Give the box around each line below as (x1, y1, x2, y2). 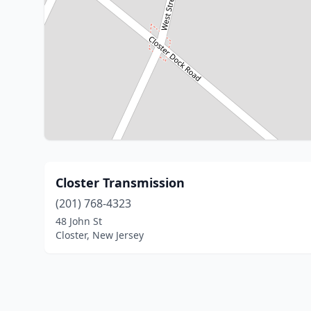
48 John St (56, 215, 102, 228)
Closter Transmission (56, 174, 185, 191)
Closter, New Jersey (56, 228, 144, 242)
